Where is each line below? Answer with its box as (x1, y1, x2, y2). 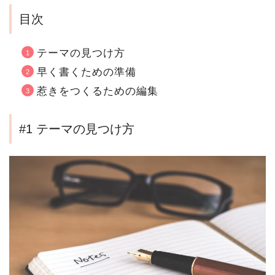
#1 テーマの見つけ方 (19, 122, 134, 136)
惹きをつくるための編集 (37, 85, 158, 98)
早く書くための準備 (37, 66, 136, 78)
